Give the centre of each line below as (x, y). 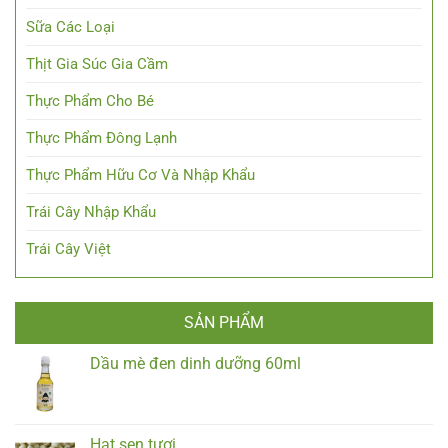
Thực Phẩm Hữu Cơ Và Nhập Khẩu (140, 175)
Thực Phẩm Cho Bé (90, 101)
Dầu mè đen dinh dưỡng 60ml (195, 364)
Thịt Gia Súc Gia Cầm (97, 64)
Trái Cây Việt (68, 249)
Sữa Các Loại (70, 27)
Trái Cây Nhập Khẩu (91, 212)
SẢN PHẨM (224, 323)
